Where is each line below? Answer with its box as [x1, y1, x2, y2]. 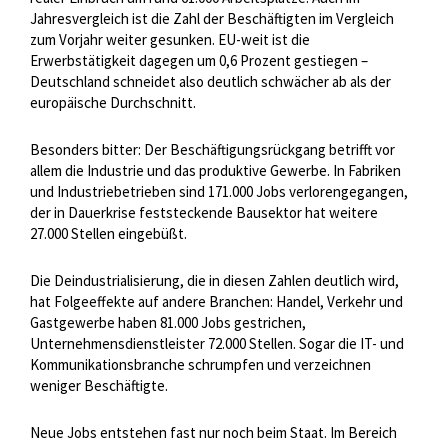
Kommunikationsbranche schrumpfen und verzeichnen [30, 355, 371, 375]
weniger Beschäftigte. [30, 376, 168, 396]
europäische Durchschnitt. [30, 93, 196, 113]
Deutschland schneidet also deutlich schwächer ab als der [30, 72, 391, 92]
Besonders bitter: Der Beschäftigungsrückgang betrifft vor [30, 140, 395, 160]
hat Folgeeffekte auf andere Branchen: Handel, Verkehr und [30, 292, 403, 312]
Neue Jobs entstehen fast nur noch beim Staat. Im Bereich [30, 423, 397, 443]
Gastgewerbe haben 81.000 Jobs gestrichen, [30, 313, 306, 333]
